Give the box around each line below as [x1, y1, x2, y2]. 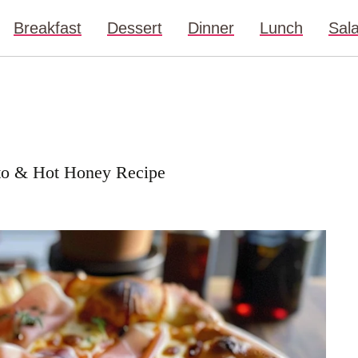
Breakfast [14, 19, 82, 37]
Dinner [188, 19, 234, 37]
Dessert [107, 19, 162, 37]
